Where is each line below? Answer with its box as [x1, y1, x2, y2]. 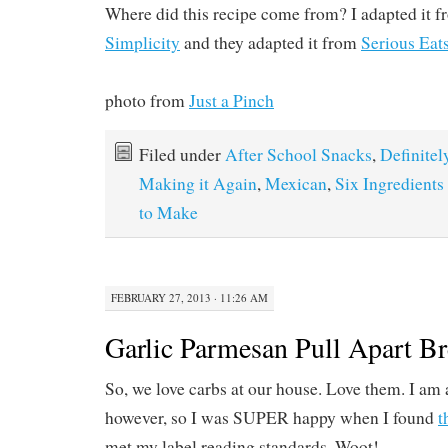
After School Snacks [225, 143, 372, 166]
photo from [105, 89, 189, 112]
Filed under [139, 143, 225, 166]
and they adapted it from [180, 31, 361, 54]
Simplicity [105, 31, 180, 54]
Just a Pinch [189, 89, 274, 112]
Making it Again [139, 172, 257, 195]
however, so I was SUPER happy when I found [105, 405, 438, 429]
